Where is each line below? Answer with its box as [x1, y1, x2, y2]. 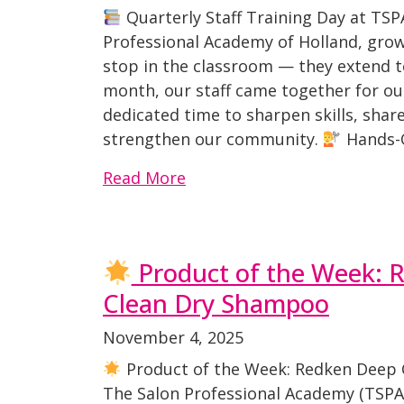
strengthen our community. [103, 128, 323, 150]
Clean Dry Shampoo [103, 286, 329, 320]
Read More [103, 167, 186, 188]
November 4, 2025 [103, 326, 243, 348]
